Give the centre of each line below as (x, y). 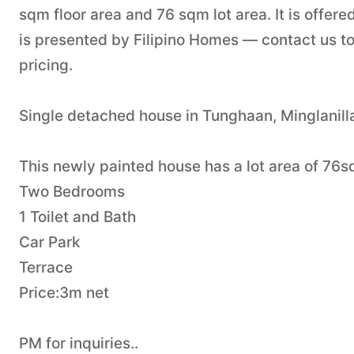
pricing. (46, 65)
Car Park (50, 242)
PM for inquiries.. (79, 343)
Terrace (46, 267)
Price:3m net (64, 292)
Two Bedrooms (72, 191)
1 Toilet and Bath (77, 217)
